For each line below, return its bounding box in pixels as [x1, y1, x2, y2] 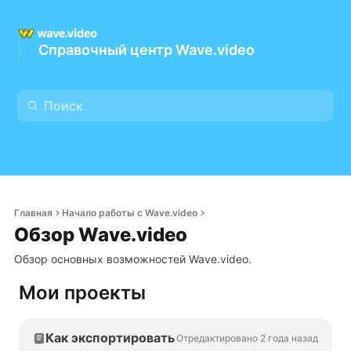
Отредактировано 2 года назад [176, 332, 318, 344]
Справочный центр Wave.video [38, 41, 255, 58]
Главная [14, 207, 52, 219]
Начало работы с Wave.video [62, 207, 197, 219]
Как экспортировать [45, 330, 175, 346]
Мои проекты [19, 281, 146, 304]
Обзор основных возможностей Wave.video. [14, 252, 251, 266]
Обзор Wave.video [14, 223, 187, 246]
